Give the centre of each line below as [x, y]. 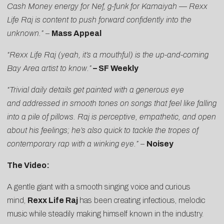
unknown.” [26, 33]
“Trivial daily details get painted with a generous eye [95, 89]
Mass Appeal [76, 33]
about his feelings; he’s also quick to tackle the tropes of [103, 130]
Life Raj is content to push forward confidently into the [99, 19]
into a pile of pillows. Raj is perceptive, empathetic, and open [111, 116]
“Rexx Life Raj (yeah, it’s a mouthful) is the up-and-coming [108, 54]
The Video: [28, 165]
